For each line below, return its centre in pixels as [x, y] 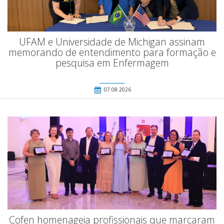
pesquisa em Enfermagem [112, 63]
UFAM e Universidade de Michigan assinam [112, 42]
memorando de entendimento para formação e [112, 52]
